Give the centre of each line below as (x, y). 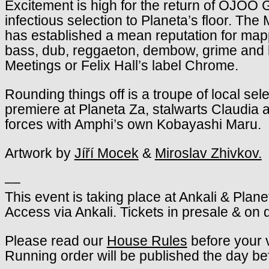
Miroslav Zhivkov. (208, 153)
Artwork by (39, 153)
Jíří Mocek (106, 153)
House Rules (147, 241)
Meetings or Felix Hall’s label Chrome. (121, 65)
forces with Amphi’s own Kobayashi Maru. (133, 124)
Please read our (56, 241)
